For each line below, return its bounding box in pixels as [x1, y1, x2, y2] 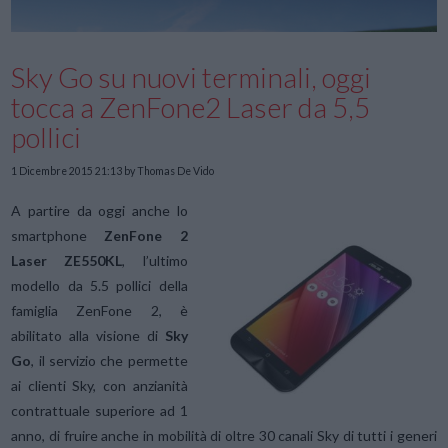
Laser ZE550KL [11, 251, 123, 269]
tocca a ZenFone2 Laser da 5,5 [11, 89, 371, 124]
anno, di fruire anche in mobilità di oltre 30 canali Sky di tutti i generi [11, 426, 437, 444]
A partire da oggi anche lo [11, 201, 188, 219]
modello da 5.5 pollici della [11, 276, 188, 294]
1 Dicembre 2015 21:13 [11, 165, 123, 178]
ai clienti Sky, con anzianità [11, 376, 188, 394]
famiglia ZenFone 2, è [11, 301, 188, 319]
